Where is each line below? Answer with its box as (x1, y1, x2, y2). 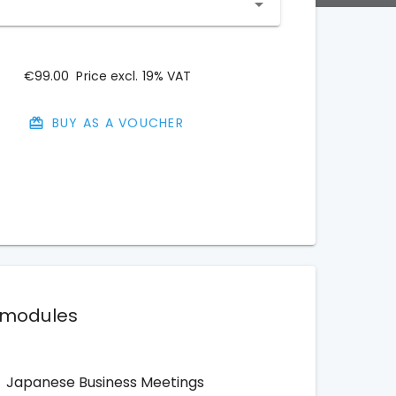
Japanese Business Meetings (5, 372, 204, 392)
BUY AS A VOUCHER (51, 113, 184, 132)
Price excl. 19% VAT (76, 67, 192, 85)
